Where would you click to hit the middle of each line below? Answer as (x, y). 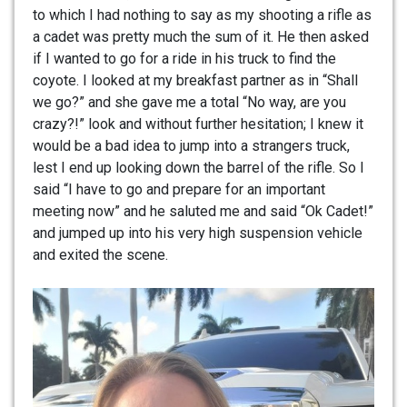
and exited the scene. (100, 255)
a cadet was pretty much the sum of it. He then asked (201, 37)
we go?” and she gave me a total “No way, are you (189, 103)
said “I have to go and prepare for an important (179, 190)
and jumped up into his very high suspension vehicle (198, 233)
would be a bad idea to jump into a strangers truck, (191, 146)
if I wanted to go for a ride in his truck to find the (184, 59)
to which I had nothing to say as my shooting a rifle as (202, 15)
